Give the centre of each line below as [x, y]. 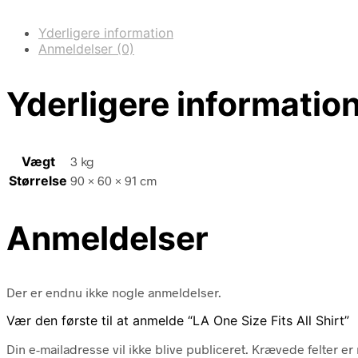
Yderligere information [106, 32]
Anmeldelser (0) [86, 48]
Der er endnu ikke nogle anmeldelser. [114, 292]
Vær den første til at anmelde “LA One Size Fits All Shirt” [178, 321]
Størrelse [38, 180]
